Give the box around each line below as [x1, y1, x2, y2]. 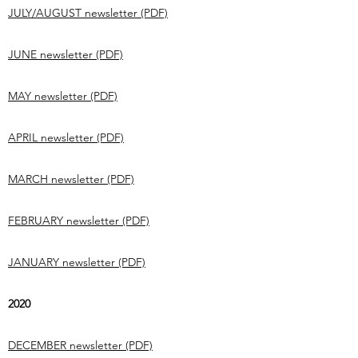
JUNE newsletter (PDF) [8, 47, 123, 62]
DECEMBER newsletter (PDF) [8, 338, 153, 352]
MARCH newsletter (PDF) [8, 172, 134, 186]
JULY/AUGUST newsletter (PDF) [8, 6, 168, 20]
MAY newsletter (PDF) [8, 89, 117, 103]
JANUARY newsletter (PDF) [8, 255, 145, 269]
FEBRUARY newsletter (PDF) [8, 213, 149, 228]
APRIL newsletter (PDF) [8, 130, 124, 145]
